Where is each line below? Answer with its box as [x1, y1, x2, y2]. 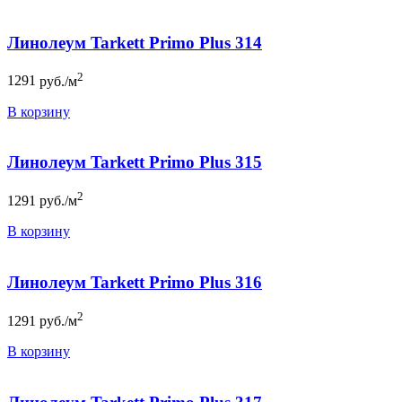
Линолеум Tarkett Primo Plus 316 [7, 273, 262, 293]
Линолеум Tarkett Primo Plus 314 [7, 32, 262, 52]
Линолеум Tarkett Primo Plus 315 [7, 153, 262, 172]
